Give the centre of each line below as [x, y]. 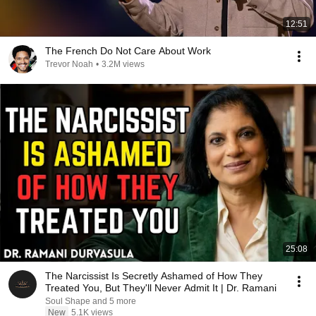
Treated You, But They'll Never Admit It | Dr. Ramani [161, 288]
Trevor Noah [69, 64]
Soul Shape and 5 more [91, 301]
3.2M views [123, 64]
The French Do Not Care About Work [128, 51]
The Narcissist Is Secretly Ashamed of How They [154, 276]
